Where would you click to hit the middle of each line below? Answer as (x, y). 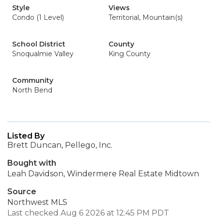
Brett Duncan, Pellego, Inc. (60, 145)
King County (130, 54)
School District (39, 44)
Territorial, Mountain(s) (146, 17)
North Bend (32, 90)
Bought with (32, 163)
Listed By (26, 136)
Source (22, 192)
